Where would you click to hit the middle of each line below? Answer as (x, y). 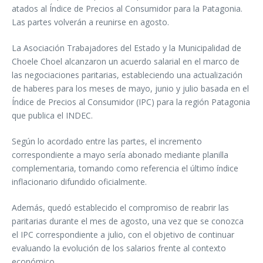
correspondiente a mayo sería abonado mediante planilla (120, 155)
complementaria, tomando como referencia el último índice (125, 168)
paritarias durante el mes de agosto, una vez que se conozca (128, 221)
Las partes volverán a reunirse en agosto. (90, 22)
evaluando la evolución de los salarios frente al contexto (119, 248)
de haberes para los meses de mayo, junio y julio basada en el (130, 88)
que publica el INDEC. (52, 115)
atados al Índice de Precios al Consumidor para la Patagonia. (127, 9)
